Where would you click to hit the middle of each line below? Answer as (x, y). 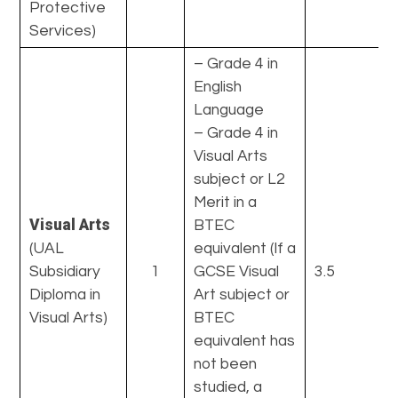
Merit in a (226, 202)
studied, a (228, 387)
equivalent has (245, 341)
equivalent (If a (245, 248)
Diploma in (65, 295)
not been (226, 364)
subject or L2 (240, 179)
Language (229, 110)
